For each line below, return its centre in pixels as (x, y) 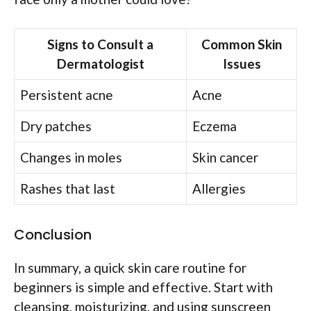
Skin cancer (225, 158)
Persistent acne (67, 95)
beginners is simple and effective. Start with (143, 287)
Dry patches (56, 126)
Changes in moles (71, 158)
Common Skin (242, 44)
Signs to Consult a (100, 44)
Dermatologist (100, 64)
